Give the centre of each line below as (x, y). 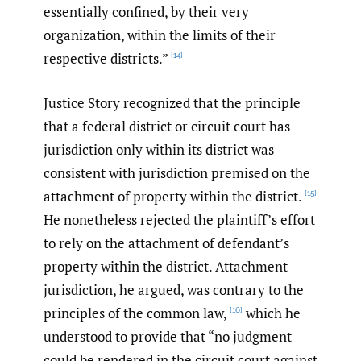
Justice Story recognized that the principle (172, 102)
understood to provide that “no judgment (168, 336)
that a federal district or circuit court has (167, 126)
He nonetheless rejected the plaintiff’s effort (179, 219)
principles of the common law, (135, 313)
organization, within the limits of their (160, 35)
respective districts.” (106, 59)
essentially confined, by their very (146, 12)
